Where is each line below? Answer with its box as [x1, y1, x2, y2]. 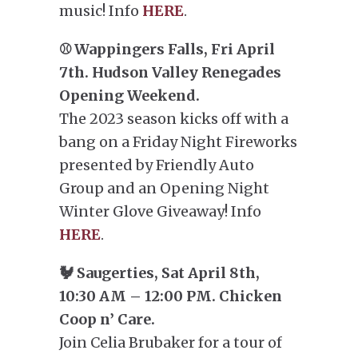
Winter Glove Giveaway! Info [59, 202, 261, 221]
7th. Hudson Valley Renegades [59, 63, 281, 82]
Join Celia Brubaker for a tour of [59, 333, 282, 352]
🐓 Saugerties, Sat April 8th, [59, 264, 260, 282]
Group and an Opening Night [59, 179, 269, 197]
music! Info [59, 2, 142, 20]
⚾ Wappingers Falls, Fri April [59, 40, 275, 58]
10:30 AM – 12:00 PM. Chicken [59, 287, 282, 305]
